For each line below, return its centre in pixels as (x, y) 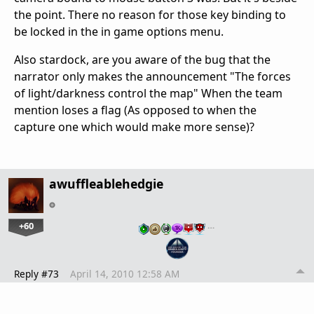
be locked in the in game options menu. (119, 31)
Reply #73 (36, 273)
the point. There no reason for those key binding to (150, 14)
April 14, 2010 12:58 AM (125, 273)
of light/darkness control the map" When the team (148, 93)
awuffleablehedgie (106, 183)
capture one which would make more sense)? (134, 127)
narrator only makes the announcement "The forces (152, 76)
